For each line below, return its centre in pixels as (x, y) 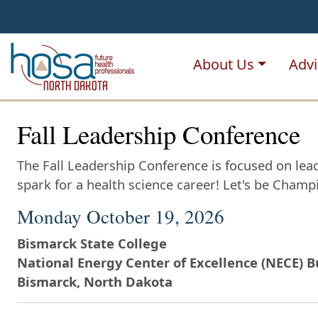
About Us (224, 65)
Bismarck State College (92, 243)
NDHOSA (200, 47)
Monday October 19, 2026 (121, 216)
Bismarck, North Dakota (95, 282)
